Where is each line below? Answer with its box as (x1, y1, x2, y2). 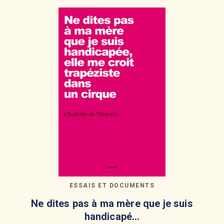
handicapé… (84, 210, 140, 223)
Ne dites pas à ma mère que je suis (31, 197, 193, 210)
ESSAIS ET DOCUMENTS (69, 182, 155, 189)
